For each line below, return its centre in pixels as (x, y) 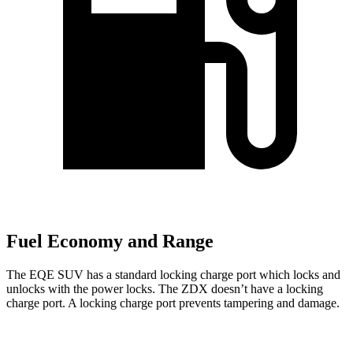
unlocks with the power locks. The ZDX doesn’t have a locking (165, 289)
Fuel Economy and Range (110, 242)
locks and (315, 275)
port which (263, 275)
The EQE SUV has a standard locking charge (121, 275)
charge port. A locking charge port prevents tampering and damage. (173, 303)
